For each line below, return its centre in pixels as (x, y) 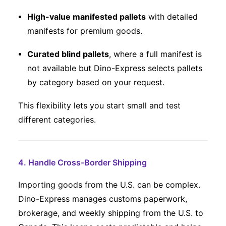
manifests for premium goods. (85, 31)
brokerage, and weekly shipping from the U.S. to (111, 213)
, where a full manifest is (155, 54)
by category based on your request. (96, 82)
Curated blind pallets (68, 54)
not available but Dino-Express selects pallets (115, 68)
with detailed (172, 17)
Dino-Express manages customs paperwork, (103, 199)
